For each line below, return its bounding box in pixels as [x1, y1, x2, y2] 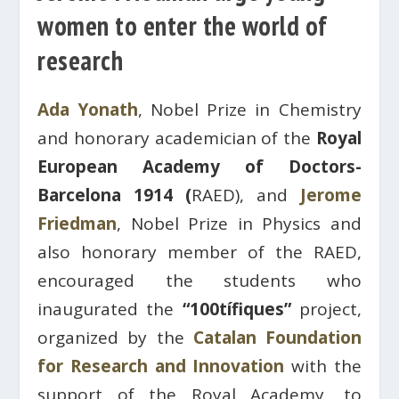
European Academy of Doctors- [37, 155, 362, 178]
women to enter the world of [37, 8, 328, 43]
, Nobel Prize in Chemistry [137, 98, 362, 121]
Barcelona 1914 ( [37, 183, 191, 207]
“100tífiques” [182, 297, 291, 321]
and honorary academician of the [37, 126, 316, 150]
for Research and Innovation [37, 354, 285, 378]
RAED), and [191, 183, 300, 207]
